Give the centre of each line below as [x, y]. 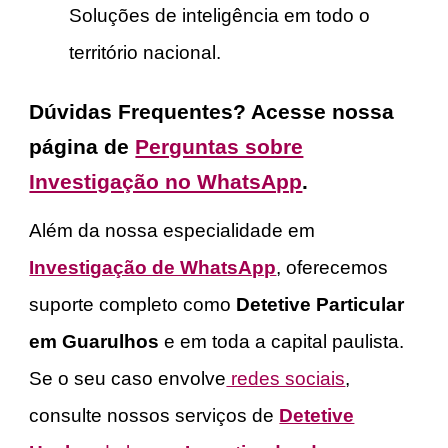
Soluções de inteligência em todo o [220, 16]
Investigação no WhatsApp [166, 182]
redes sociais [286, 379]
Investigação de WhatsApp [153, 268]
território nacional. [145, 53]
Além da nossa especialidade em [172, 231]
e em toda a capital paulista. [282, 342]
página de [79, 147]
